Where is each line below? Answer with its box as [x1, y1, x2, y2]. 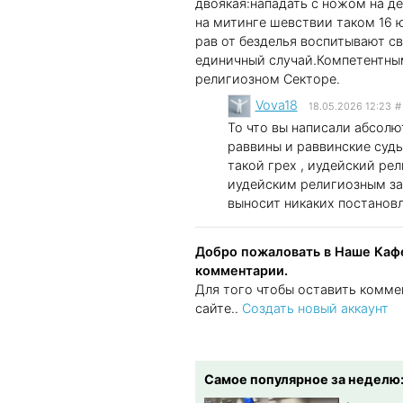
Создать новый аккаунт [242, 300, 389, 317]
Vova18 [255, 97, 298, 113]
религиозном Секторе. [195, 71, 340, 87]
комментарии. [195, 263, 288, 279]
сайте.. [195, 300, 242, 317]
